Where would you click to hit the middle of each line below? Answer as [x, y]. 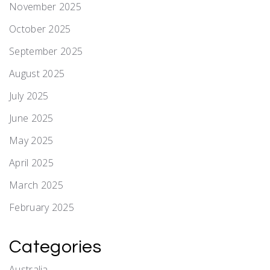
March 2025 [36, 185]
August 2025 [37, 73]
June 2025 [31, 118]
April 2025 [31, 162]
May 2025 [31, 140]
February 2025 [42, 207]
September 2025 [46, 51]
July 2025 [29, 96]
